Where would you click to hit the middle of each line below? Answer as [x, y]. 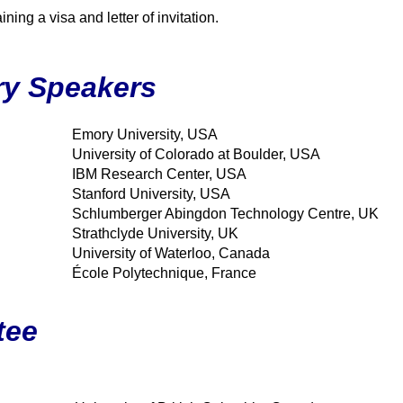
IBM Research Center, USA [159, 174]
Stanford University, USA [151, 194]
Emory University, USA [145, 134]
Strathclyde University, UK [155, 233]
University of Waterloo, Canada [171, 253]
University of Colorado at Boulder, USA [196, 154]
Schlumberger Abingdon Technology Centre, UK [225, 214]
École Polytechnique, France [164, 273]
